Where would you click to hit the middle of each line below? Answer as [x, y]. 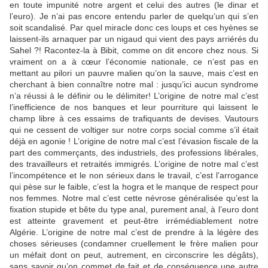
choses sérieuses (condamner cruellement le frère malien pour [134, 243]
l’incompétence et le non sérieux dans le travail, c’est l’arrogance [134, 175]
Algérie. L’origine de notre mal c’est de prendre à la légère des [134, 232]
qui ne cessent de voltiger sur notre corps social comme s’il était [134, 130]
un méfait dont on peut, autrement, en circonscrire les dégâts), [134, 255]
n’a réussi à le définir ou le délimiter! [82, 96]
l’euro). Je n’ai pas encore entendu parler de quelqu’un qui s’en [134, 16]
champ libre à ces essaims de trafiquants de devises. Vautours [134, 118]
